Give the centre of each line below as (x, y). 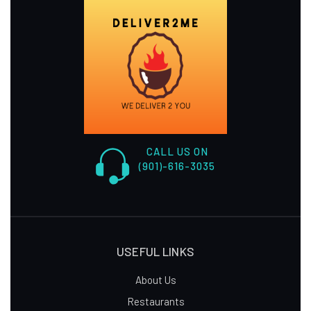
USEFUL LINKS (155, 251)
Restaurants (155, 301)
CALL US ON (177, 151)
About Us (155, 280)
